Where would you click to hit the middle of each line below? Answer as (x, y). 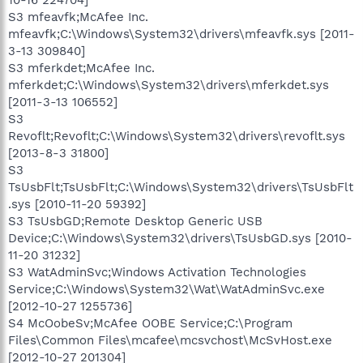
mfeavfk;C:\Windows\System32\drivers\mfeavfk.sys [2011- (181, 34)
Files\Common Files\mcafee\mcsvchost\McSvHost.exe (170, 340)
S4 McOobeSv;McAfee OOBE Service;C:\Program (150, 323)
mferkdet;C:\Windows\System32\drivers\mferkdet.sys (169, 85)
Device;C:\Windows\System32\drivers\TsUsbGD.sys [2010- (180, 238)
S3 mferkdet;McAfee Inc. (81, 68)
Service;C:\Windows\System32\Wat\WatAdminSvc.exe (167, 289)
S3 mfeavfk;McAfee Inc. (78, 17)
